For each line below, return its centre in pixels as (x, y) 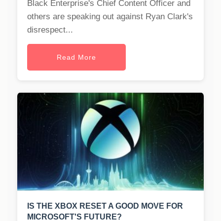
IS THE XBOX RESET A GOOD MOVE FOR (105, 206)
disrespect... (50, 30)
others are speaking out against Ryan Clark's (110, 17)
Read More (76, 57)
